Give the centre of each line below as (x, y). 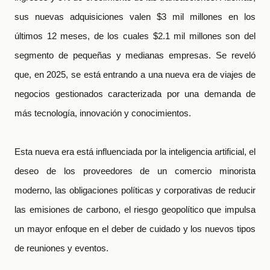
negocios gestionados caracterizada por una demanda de (135, 94)
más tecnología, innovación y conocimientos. (104, 113)
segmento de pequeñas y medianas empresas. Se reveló (135, 55)
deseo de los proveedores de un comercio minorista (135, 171)
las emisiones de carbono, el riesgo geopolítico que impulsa (135, 209)
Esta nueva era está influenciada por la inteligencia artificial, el (135, 152)
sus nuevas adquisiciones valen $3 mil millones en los (135, 17)
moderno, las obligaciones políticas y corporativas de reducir (135, 190)
